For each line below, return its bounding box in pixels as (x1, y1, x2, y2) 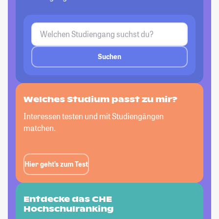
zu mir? (140, 94, 177, 105)
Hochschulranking (23, 203, 113, 214)
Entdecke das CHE (23, 194, 112, 204)
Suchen (98, 52, 121, 62)
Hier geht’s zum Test (24, 159, 88, 169)
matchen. (23, 122, 56, 133)
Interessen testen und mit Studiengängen (23, 110, 164, 121)
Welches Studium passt (23, 94, 140, 105)
